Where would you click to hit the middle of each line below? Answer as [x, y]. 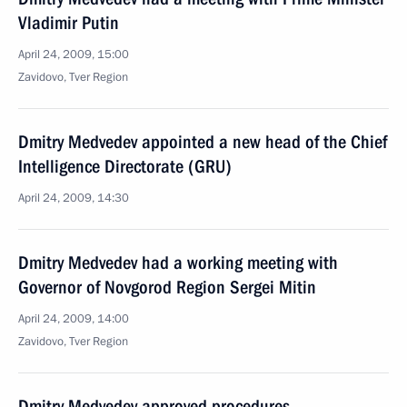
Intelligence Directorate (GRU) [125, 166]
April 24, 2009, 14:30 [74, 198]
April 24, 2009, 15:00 [74, 55]
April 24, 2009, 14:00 [74, 319]
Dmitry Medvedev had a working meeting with [178, 263]
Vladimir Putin [69, 23]
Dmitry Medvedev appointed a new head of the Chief [203, 142]
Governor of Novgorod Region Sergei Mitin [167, 287]
